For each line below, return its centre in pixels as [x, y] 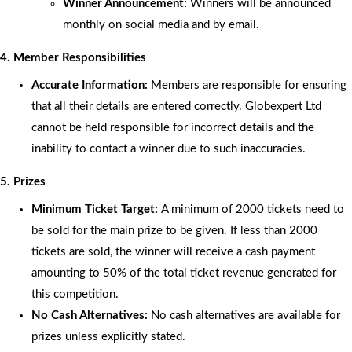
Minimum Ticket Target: [96, 209]
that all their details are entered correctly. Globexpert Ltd [176, 106]
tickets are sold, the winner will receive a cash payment [173, 251]
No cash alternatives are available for [244, 315]
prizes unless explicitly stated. [108, 336]
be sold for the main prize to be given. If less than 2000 [174, 230]
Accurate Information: [90, 85]
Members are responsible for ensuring [247, 85]
